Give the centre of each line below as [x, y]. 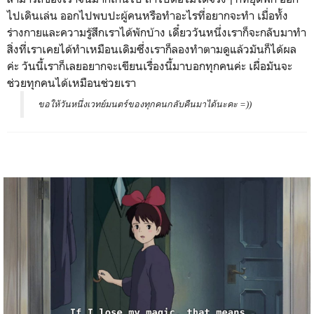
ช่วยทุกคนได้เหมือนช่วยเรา [71, 83]
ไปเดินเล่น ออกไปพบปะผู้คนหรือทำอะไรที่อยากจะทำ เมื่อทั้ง [148, 16]
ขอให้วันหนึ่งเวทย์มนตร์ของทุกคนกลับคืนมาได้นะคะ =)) [144, 105]
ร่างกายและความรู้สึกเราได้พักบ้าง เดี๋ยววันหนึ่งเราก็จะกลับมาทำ [157, 33]
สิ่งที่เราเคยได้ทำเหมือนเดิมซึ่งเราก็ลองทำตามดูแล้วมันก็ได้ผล [152, 49]
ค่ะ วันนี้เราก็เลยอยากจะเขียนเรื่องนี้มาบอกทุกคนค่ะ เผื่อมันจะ [150, 66]
